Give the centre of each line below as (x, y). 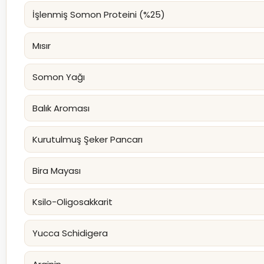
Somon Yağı (59, 77)
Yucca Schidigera (70, 233)
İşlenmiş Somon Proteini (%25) (99, 15)
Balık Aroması (61, 108)
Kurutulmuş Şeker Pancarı (88, 140)
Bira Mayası (57, 171)
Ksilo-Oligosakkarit (72, 202)
